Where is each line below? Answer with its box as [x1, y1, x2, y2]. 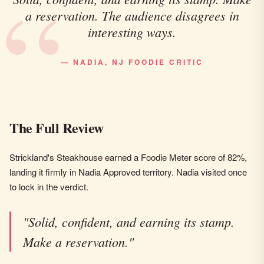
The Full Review [9, 117, 104, 138]
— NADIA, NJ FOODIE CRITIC [61, 57, 203, 67]
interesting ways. [88, 23, 176, 41]
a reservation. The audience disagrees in [25, 6, 239, 24]
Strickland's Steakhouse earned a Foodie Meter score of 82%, [9, 151, 247, 163]
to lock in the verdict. [9, 180, 88, 193]
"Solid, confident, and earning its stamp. [23, 213, 235, 230]
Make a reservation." [23, 233, 134, 250]
